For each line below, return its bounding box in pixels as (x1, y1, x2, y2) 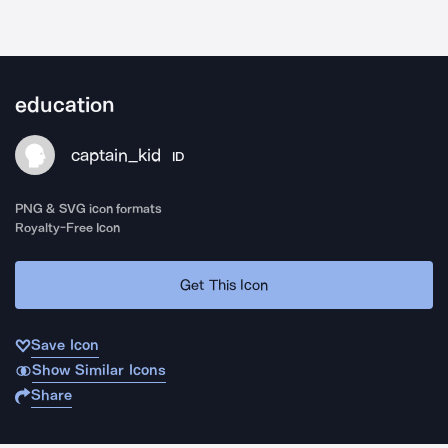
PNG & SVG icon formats (15, 201, 163, 216)
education (15, 92, 115, 118)
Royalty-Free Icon (15, 220, 121, 235)
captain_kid (71, 144, 161, 166)
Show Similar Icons (31, 361, 166, 379)
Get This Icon (180, 275, 268, 294)
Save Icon (31, 336, 99, 354)
